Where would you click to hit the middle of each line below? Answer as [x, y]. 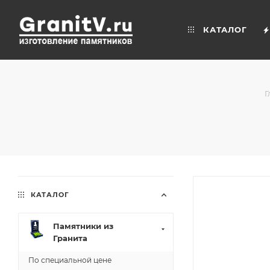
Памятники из [83, 226]
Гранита [70, 238]
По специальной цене [70, 260]
